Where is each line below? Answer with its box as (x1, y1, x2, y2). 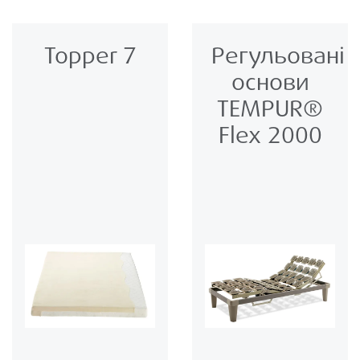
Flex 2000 (218, 121, 322, 151)
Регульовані (211, 41, 345, 72)
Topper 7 (43, 41, 137, 72)
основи (231, 67, 309, 98)
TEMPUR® (217, 94, 323, 125)
